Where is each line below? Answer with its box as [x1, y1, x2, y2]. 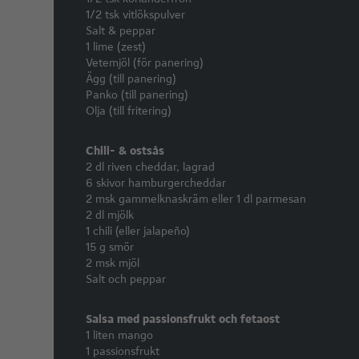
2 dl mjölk [86, 208, 135, 222]
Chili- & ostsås [86, 143, 165, 158]
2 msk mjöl [86, 256, 140, 270]
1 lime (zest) [86, 39, 147, 54]
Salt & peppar [86, 23, 156, 38]
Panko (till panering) [86, 87, 189, 102]
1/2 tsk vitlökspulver [86, 7, 186, 22]
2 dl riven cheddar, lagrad [86, 159, 216, 174]
